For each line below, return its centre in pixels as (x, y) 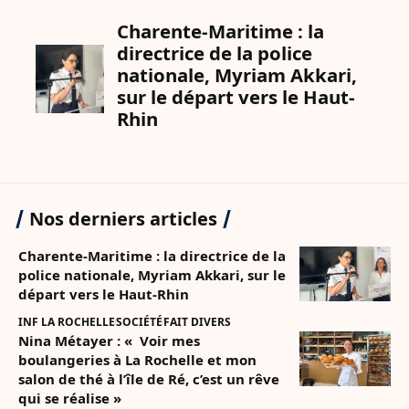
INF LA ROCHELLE (67, 321)
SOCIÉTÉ (139, 321)
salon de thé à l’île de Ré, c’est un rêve (149, 378)
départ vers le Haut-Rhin (104, 294)
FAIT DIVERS (197, 321)
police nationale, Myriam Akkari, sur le (152, 274)
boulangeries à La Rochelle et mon (137, 359)
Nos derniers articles (123, 218)
